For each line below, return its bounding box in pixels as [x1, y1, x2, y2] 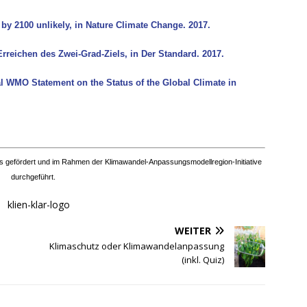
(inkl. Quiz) [182, 253, 225, 266]
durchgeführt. [10, 172, 56, 181]
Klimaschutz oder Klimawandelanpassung [49, 239, 225, 252]
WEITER [175, 223, 212, 237]
